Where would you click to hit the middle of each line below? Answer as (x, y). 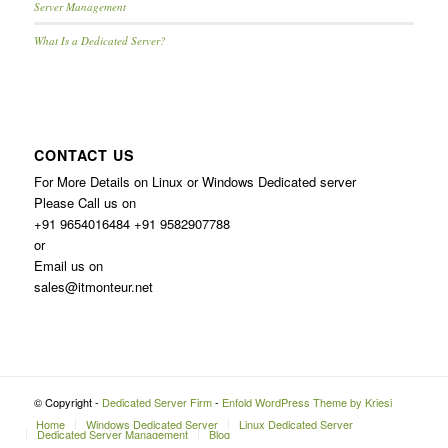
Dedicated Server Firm (156, 402)
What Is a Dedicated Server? (99, 40)
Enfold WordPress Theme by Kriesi (306, 402)
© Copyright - (67, 402)
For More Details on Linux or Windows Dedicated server (194, 182)
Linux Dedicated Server (295, 424)
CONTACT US (84, 155)
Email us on (68, 266)
